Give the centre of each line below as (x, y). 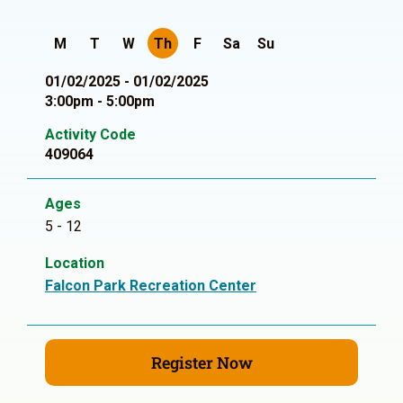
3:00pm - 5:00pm (100, 101)
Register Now (201, 363)
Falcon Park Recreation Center (151, 286)
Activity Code (90, 134)
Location (75, 263)
